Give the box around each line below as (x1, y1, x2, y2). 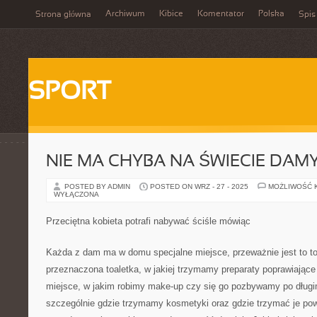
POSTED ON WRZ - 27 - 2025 (150, 183, 248, 190)
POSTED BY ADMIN (64, 183, 132, 190)
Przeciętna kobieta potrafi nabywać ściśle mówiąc (46, 216, 250, 226)
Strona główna (35, 11, 91, 19)
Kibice (159, 10, 183, 18)
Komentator (197, 10, 244, 18)
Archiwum (105, 10, 145, 18)
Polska (258, 10, 284, 18)
